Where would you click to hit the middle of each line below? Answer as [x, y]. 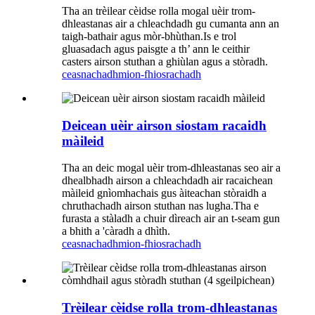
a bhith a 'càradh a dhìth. [116, 231]
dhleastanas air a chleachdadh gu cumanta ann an [171, 23]
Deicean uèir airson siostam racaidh [164, 125]
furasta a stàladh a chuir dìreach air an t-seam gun [171, 219]
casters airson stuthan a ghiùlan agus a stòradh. [165, 61]
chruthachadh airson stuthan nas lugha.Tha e [160, 206]
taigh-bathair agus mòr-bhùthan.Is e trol [149, 36]
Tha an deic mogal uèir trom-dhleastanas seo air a [171, 168]
